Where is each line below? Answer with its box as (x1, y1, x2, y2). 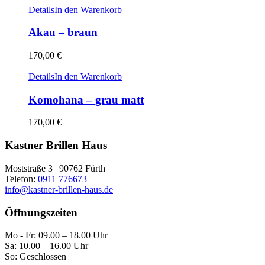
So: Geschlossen (5, 251, 66, 262)
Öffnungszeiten (5, 206, 77, 219)
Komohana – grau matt (28, 93, 144, 106)
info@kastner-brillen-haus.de (5, 184, 113, 195)
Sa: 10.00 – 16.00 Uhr (5, 241, 88, 251)
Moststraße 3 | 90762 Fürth (5, 163, 105, 173)
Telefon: (5, 173, 38, 184)
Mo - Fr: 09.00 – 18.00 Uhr (5, 230, 108, 241)
